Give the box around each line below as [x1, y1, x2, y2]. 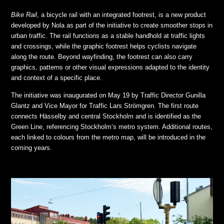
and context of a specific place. [11, 73, 102, 81]
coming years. [11, 144, 52, 152]
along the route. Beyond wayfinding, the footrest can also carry [11, 52, 193, 60]
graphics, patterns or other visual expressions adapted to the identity [11, 63, 210, 71]
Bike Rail [11, 10, 37, 18]
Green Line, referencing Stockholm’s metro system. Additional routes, [11, 123, 213, 131]
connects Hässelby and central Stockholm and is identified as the [11, 112, 201, 120]
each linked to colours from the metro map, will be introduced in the [11, 133, 206, 141]
